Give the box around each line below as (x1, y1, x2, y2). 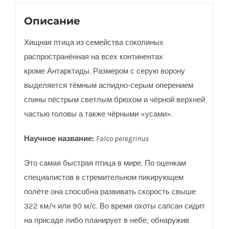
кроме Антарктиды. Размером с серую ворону (24, 66, 185, 76)
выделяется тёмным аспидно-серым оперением (24, 80, 193, 90)
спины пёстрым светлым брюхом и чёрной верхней (24, 95, 205, 104)
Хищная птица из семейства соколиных (24, 37, 164, 47)
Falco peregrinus (96, 133, 149, 143)
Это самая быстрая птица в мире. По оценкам (24, 158, 186, 168)
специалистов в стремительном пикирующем (24, 172, 184, 182)
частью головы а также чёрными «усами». (24, 109, 173, 119)
